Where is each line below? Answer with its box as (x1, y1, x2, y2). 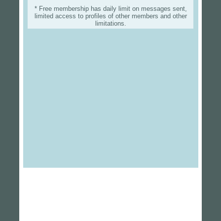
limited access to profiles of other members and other (34, 12, 187, 20)
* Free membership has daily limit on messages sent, (34, 5, 187, 13)
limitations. (95, 20, 126, 28)
